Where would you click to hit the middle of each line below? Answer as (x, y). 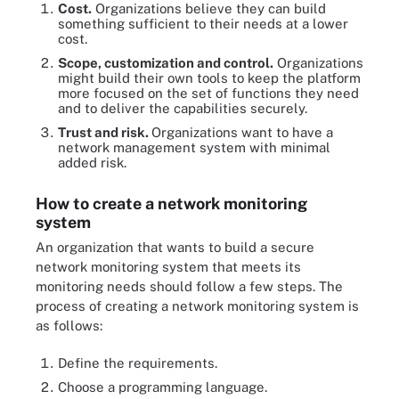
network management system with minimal (194, 147)
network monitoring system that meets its (168, 266)
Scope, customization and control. (166, 62)
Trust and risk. (105, 132)
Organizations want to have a (242, 132)
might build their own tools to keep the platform (209, 77)
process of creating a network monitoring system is (197, 305)
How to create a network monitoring (171, 203)
